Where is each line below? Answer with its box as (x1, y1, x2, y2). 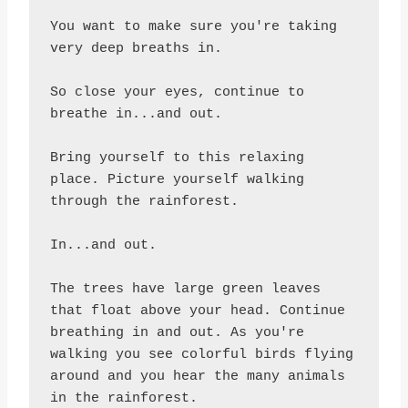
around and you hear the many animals (49, 368, 345, 384)
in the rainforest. (49, 390, 198, 406)
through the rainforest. (49, 193, 239, 209)
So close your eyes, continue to (49, 84, 304, 100)
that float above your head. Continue (49, 302, 345, 319)
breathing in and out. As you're (49, 324, 304, 341)
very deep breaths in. (49, 40, 222, 56)
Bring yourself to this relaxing (49, 149, 304, 166)
